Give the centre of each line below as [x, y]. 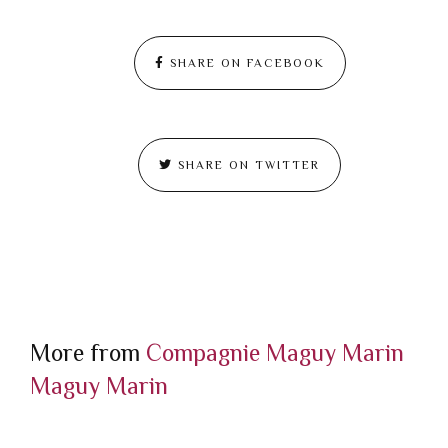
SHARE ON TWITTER [246, 165]
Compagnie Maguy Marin [275, 353]
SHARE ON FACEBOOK [244, 63]
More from [88, 353]
